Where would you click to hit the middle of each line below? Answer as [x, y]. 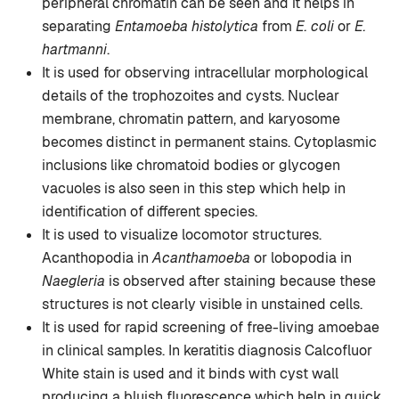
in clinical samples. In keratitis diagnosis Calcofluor [207, 351]
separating [78, 27]
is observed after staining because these [240, 281]
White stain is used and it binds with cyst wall [190, 374]
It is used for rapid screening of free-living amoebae [211, 328]
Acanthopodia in [97, 258]
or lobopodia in [301, 258]
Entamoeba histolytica [187, 27]
